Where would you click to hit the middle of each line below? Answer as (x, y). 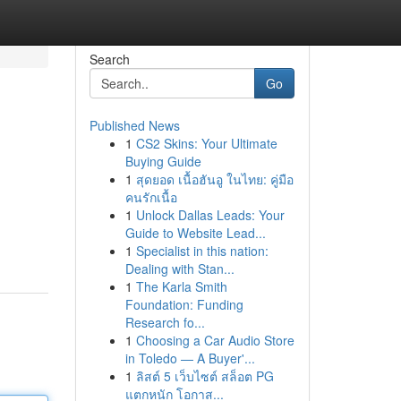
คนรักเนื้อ (151, 197)
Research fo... (165, 322)
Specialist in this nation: (202, 251)
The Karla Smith (181, 286)
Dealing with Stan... (179, 269)
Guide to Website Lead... (195, 233)
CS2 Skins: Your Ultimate (206, 143)
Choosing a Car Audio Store (215, 340)
